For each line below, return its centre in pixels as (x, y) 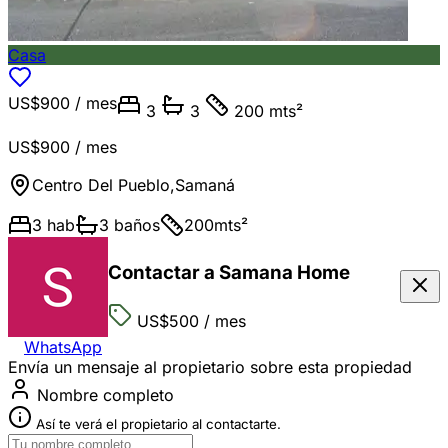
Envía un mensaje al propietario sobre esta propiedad (210, 366)
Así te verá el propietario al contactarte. (156, 423)
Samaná (205, 184)
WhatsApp (63, 346)
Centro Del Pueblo (101, 184)
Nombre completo (103, 394)
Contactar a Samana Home (229, 273)
